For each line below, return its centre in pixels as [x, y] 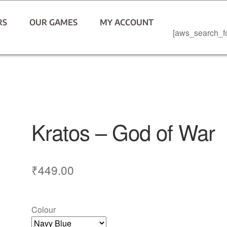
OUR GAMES [54, 22]
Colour [44, 209]
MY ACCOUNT [127, 22]
